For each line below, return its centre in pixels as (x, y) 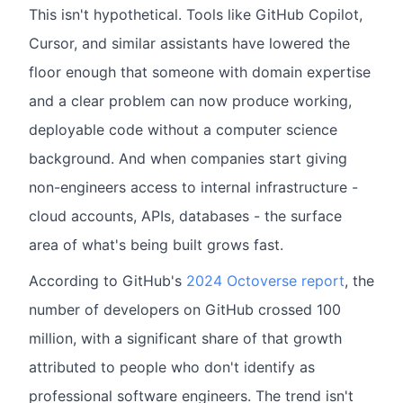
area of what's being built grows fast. (156, 245)
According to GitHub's (107, 281)
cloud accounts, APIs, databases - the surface (185, 216)
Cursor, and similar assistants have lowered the (189, 43)
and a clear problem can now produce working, (190, 101)
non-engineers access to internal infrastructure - (193, 187)
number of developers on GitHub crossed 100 (185, 309)
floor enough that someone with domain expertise (200, 72)
